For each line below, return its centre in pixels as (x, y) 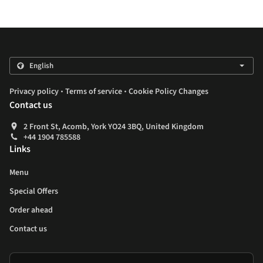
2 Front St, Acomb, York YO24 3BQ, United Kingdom (114, 127)
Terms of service (94, 92)
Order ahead (31, 210)
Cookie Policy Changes (168, 92)
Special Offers (34, 192)
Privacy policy (34, 92)
